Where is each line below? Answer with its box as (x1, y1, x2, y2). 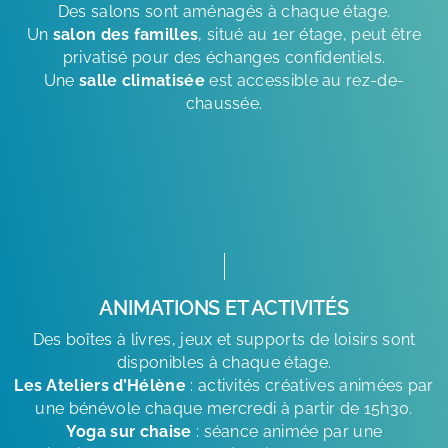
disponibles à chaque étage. (116, 352, 332, 372)
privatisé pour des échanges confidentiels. (62, 47, 386, 67)
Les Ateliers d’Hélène (14, 375, 186, 395)
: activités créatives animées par (185, 375, 434, 395)
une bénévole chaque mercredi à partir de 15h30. (35, 398, 413, 418)
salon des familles (52, 24, 199, 44)
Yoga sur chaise (65, 421, 192, 441)
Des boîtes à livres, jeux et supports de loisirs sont (32, 329, 416, 349)
